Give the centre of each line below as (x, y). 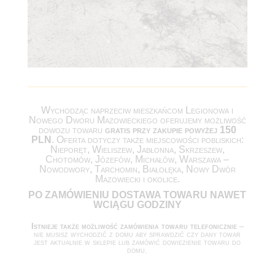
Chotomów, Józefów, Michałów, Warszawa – (137, 159)
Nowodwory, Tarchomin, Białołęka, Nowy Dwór (137, 169)
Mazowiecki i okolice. (137, 179)
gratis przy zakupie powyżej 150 (170, 130)
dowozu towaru (72, 130)
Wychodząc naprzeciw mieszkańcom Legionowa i (137, 110)
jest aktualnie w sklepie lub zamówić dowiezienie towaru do (137, 242)
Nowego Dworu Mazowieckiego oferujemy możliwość (137, 120)
